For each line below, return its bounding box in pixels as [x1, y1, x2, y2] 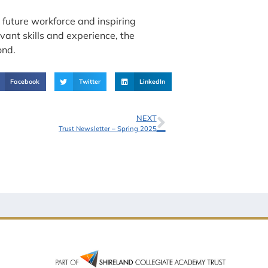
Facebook [10, 77, 40, 86]
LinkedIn [139, 77, 166, 86]
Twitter [78, 77, 100, 86]
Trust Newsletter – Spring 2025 [58, 124, 157, 133]
